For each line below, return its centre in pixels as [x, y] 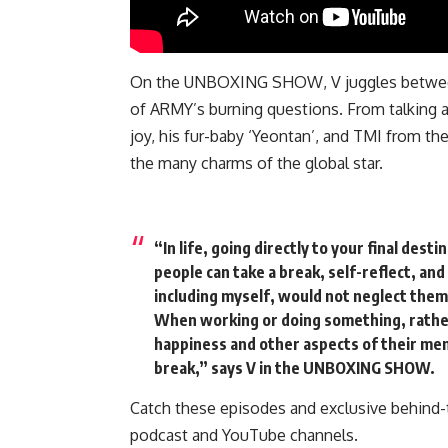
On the [157, 82]
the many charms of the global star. [256, 163]
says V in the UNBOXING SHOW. [323, 368]
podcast [159, 435]
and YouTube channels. [273, 435]
